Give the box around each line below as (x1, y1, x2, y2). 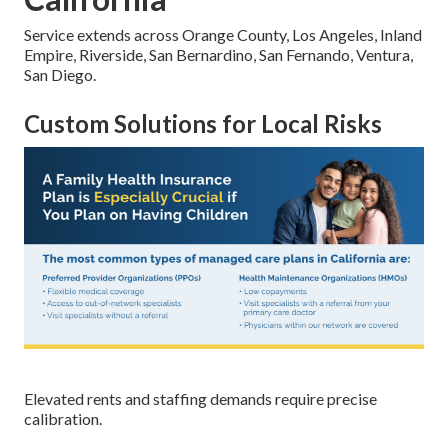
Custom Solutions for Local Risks (24, 108, 382, 138)
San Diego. (24, 64, 96, 84)
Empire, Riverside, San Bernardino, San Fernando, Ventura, (24, 44, 413, 64)
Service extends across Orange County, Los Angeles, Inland (24, 24, 422, 44)
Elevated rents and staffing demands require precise (24, 388, 377, 408)
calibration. (24, 408, 102, 428)
